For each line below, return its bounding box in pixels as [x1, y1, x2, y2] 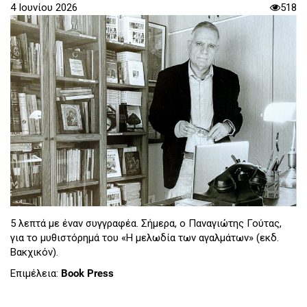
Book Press [61, 267, 114, 280]
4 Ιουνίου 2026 [10, 1, 77, 14]
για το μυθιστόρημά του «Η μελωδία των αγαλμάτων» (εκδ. [10, 231, 279, 244]
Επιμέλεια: [10, 267, 61, 280]
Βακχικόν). [10, 245, 58, 258]
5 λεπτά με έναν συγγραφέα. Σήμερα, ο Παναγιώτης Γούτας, [10, 217, 282, 230]
